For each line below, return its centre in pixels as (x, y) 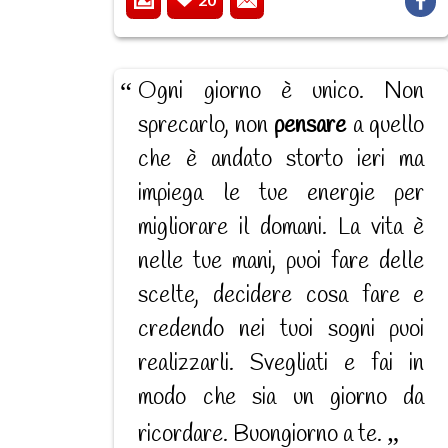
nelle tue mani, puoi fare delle (281, 262)
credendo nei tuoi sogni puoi (281, 330)
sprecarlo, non (206, 126)
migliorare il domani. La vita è (281, 228)
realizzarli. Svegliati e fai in (281, 364)
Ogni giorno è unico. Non (281, 92)
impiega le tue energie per (281, 194)
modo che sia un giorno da (281, 398)
